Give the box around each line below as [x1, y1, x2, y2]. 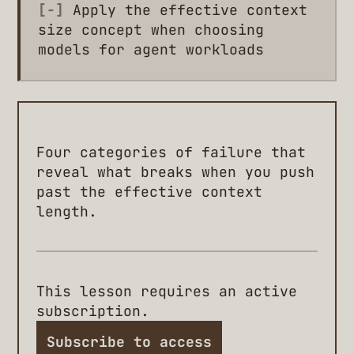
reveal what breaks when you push [36, 163, 314, 182]
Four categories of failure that [36, 143, 306, 162]
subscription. [36, 301, 149, 320]
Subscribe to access [47, 333, 212, 352]
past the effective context [36, 183, 262, 201]
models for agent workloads [38, 40, 264, 59]
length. [36, 202, 97, 221]
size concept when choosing [38, 21, 264, 40]
